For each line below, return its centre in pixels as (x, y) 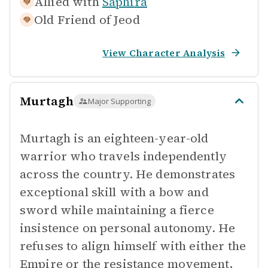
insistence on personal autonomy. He (128, 228)
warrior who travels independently (123, 156)
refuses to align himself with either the (133, 246)
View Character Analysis (164, 53)
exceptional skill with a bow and (114, 192)
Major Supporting (119, 101)
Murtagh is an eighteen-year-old (114, 138)
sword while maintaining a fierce (117, 210)
